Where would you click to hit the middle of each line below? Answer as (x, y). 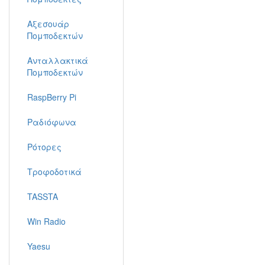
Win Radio (46, 221)
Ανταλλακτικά (58, 60)
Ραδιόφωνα (52, 122)
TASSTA (43, 196)
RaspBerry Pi (52, 97)
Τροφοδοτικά (54, 172)
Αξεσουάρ (48, 24)
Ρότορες (44, 147)
